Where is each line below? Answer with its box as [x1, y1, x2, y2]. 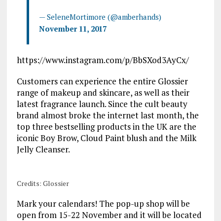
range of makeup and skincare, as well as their [16, 86, 189, 98]
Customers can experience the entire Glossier [16, 75, 188, 87]
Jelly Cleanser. [16, 143, 70, 155]
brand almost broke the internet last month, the [16, 109, 199, 121]
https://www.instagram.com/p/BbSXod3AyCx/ [16, 54, 189, 66]
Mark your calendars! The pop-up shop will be [16, 197, 190, 209]
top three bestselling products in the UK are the [16, 120, 196, 132]
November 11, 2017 [38, 23, 107, 34]
